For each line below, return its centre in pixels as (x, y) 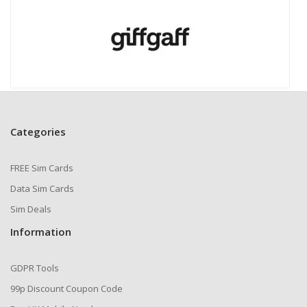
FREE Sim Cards (42, 168)
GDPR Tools (35, 268)
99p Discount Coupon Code (66, 288)
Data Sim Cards (42, 188)
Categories (38, 132)
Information (41, 232)
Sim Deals (31, 209)
